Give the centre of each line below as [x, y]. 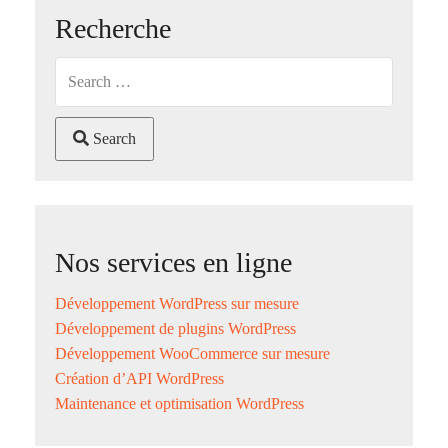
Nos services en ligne [173, 263]
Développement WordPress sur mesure [177, 304]
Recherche [113, 29]
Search [112, 139]
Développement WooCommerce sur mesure [192, 354]
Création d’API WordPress [139, 379]
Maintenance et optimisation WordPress [179, 404]
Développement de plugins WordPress [175, 329]
